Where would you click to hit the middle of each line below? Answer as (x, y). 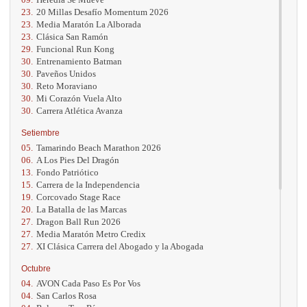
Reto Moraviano (67, 86)
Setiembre (40, 133)
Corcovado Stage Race (78, 197)
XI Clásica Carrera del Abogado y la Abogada (120, 246)
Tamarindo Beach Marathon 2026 (99, 147)
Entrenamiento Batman (79, 61)
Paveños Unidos (66, 73)
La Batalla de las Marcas (82, 209)
